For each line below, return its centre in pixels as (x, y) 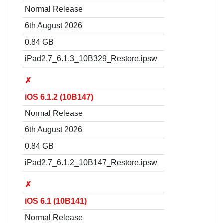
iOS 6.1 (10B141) (56, 201)
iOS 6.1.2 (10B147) (59, 97)
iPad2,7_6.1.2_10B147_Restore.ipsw (91, 162)
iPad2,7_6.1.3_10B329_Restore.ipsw (91, 58)
